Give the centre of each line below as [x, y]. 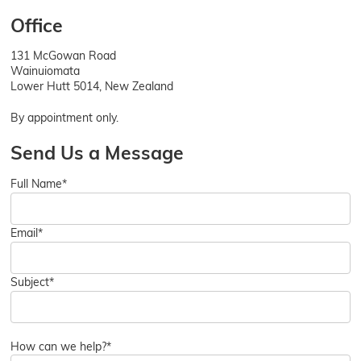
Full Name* [39, 183]
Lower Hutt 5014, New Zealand [92, 86]
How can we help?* [61, 346]
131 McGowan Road [64, 55]
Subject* [33, 282]
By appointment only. [65, 117]
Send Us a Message [98, 152]
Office [37, 25]
